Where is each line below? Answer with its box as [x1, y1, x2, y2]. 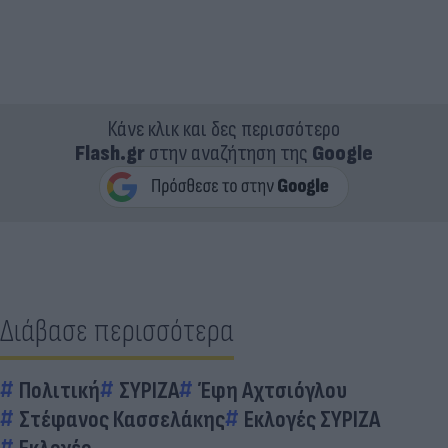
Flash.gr [75, 139, 145, 167]
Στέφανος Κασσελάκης [19, 404, 225, 434]
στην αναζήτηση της [145, 139, 312, 167]
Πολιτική [19, 375, 100, 405]
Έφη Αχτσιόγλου [198, 375, 347, 405]
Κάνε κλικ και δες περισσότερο [108, 115, 340, 143]
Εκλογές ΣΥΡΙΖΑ [244, 404, 380, 434]
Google [312, 139, 373, 167]
